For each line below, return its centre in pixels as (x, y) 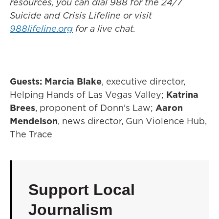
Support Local (81, 190)
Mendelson (34, 121)
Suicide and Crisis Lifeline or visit (81, 16)
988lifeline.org (41, 29)
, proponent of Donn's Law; (95, 108)
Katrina (182, 95)
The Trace (31, 134)
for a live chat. (104, 29)
